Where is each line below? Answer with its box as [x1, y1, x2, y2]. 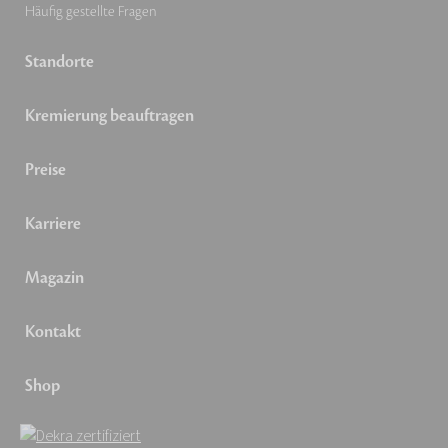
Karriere [25, 213, 81, 236]
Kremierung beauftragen [25, 105, 194, 128]
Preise [25, 159, 66, 182]
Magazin [25, 267, 84, 290]
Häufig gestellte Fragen [25, 2, 157, 22]
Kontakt [25, 321, 81, 344]
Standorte [25, 51, 94, 74]
